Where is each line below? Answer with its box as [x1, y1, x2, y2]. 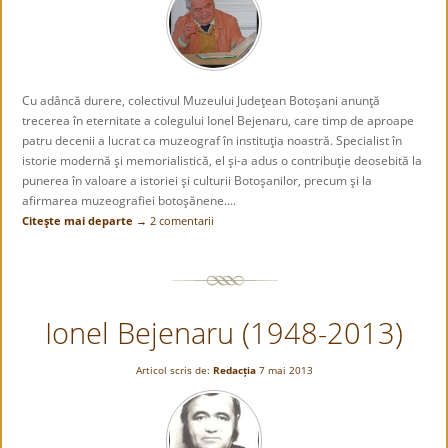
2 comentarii [150, 213, 215, 228]
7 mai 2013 [258, 363, 313, 377]
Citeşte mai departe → [22, 213, 148, 228]
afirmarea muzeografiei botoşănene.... [22, 192, 240, 209]
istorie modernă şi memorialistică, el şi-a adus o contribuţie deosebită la [22, 152, 423, 169]
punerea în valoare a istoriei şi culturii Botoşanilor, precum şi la [22, 172, 373, 189]
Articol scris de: [135, 363, 210, 377]
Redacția [212, 363, 256, 377]
